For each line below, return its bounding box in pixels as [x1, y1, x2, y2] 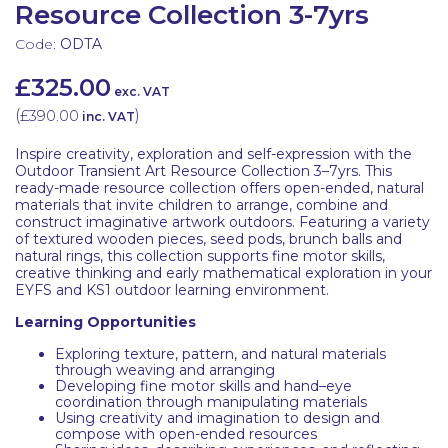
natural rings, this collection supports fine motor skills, [15, 247, 385, 265]
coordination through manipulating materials [55, 393, 367, 411]
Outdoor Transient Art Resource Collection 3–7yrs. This [15, 162, 392, 180]
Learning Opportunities [15, 313, 196, 331]
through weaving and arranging [55, 361, 275, 379]
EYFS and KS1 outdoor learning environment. [15, 281, 329, 299]
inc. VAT [82, 109, 135, 124]
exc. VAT [114, 84, 170, 99]
